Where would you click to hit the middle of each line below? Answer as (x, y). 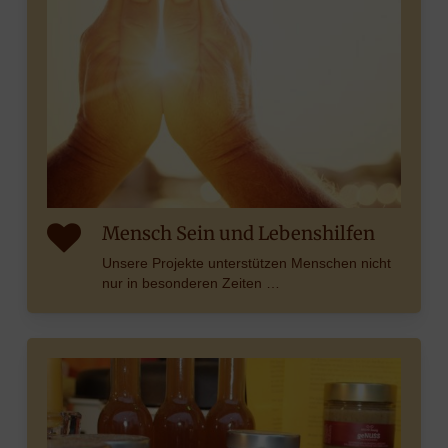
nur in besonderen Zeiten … (190, 282)
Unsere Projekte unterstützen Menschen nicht (246, 262)
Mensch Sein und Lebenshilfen (238, 233)
